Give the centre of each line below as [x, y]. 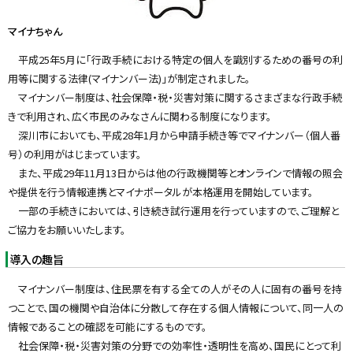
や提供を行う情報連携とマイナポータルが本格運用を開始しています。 [161, 191]
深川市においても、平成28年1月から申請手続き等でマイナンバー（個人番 [174, 135]
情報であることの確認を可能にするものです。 [108, 326]
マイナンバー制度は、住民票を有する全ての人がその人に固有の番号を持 [175, 288]
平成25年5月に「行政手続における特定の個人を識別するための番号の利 [175, 59]
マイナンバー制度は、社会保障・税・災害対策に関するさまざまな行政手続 [175, 97]
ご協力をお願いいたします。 [67, 229]
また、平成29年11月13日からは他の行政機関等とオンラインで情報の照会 [175, 173]
